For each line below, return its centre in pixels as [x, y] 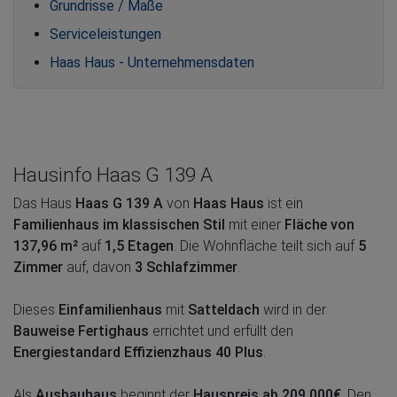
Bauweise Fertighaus [81, 331]
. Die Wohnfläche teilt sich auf [266, 245]
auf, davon [99, 267]
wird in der [293, 309]
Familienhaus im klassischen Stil [119, 224]
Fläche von [319, 224]
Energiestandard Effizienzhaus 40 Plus [138, 352]
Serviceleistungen [105, 34]
